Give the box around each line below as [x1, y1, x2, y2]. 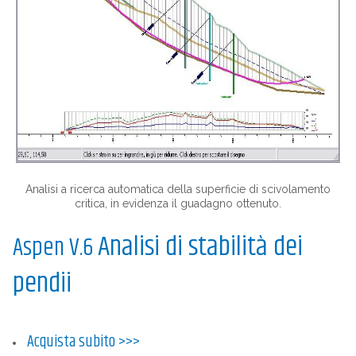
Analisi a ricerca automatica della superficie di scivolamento [25, 182, 331, 195]
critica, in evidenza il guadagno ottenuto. [75, 196, 281, 210]
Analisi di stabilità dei [97, 225, 303, 269]
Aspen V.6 [12, 230, 98, 266]
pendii [12, 261, 72, 305]
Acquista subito [26, 329, 115, 354]
